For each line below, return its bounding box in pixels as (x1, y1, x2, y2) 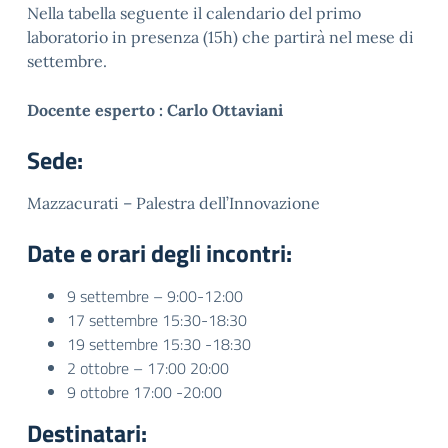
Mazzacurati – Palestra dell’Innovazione (27, 193, 320, 213)
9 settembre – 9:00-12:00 (67, 284, 243, 308)
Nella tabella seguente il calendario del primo (27, 3, 361, 23)
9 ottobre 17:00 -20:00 (67, 380, 222, 404)
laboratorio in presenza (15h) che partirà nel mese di (27, 27, 414, 47)
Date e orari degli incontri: (27, 235, 292, 271)
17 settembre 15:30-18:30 (67, 308, 247, 332)
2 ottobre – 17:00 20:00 (67, 356, 229, 380)
